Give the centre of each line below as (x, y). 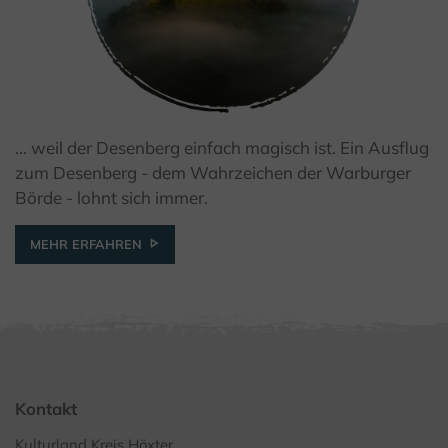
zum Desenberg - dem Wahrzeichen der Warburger (213, 173)
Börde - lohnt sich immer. (111, 198)
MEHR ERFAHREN (86, 244)
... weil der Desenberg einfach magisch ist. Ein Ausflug (222, 148)
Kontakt (46, 409)
